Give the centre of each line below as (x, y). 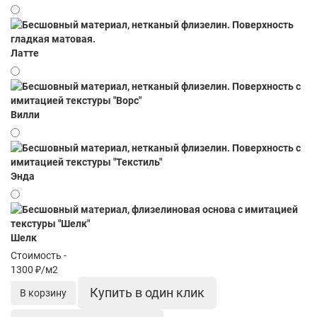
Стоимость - (39, 255)
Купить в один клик (147, 293)
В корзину (43, 293)
